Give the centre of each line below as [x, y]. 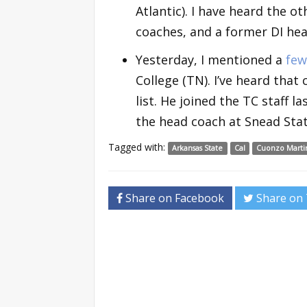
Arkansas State [198, 148]
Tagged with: [138, 147]
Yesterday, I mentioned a [211, 59]
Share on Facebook [173, 198]
